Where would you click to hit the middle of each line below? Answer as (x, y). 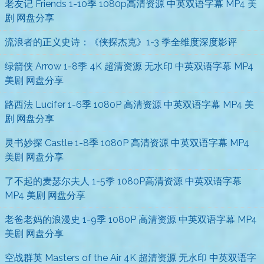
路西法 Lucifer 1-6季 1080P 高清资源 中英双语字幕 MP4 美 (129, 105)
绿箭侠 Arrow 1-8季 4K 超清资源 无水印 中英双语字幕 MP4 (129, 67)
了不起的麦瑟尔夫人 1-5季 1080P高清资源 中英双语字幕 (123, 181)
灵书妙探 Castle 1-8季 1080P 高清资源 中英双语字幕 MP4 (127, 143)
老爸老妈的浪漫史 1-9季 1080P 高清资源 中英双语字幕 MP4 (131, 220)
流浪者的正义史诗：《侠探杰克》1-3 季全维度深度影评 (121, 42)
